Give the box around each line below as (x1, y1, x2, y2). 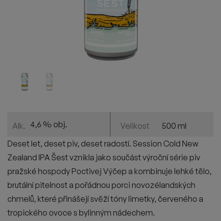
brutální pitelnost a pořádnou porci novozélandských (7, 180, 195, 190)
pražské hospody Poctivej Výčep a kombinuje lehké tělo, (7, 166, 212, 176)
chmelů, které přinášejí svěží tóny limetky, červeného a (7, 194, 203, 204)
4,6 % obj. (30, 119, 67, 129)
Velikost (120, 120, 149, 131)
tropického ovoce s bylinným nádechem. (7, 208, 155, 218)
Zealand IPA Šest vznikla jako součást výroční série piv (7, 152, 200, 162)
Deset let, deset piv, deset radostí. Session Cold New (7, 139, 198, 148)
